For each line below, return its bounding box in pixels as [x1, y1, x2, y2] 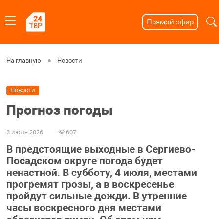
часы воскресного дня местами [6, 202, 161, 214]
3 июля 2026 [6, 128, 43, 136]
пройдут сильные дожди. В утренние [6, 190, 187, 202]
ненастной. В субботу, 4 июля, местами [6, 167, 197, 179]
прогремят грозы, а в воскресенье [6, 178, 174, 191]
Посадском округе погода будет [6, 155, 163, 167]
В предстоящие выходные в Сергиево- [6, 143, 195, 155]
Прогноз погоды [6, 102, 113, 119]
